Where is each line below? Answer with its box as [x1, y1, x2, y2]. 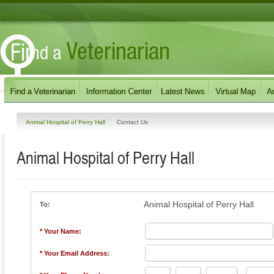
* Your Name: [40, 228, 81, 235]
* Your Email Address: [40, 250, 109, 257]
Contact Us [117, 118, 148, 125]
